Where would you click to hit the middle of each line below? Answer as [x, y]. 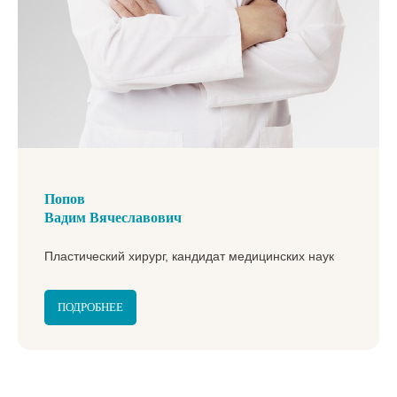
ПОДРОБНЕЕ [90, 307]
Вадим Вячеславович [113, 217]
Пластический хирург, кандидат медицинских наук [189, 256]
